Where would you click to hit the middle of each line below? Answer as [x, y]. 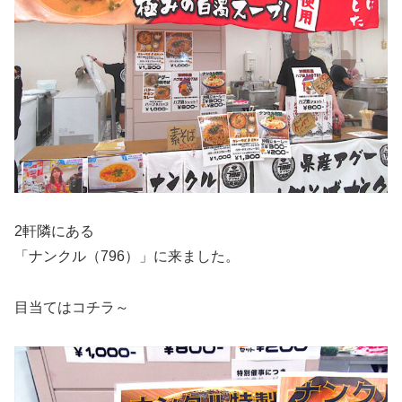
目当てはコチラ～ [72, 307]
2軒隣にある [54, 232]
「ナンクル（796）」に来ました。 [127, 257]
